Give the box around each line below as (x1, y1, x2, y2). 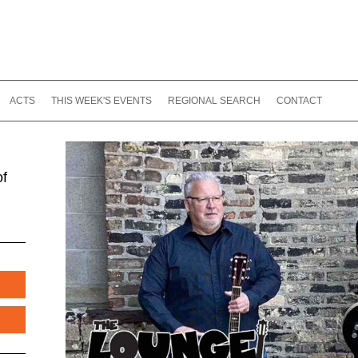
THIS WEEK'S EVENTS (51, 95, 152, 106)
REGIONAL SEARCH (168, 95, 261, 106)
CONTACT (276, 95, 322, 106)
